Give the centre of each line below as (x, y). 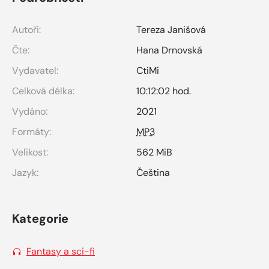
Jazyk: (25, 172)
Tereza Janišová (171, 29)
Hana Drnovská (169, 50)
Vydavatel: (35, 70)
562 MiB (154, 152)
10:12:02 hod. (164, 91)
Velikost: (30, 152)
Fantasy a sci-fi (61, 251)
